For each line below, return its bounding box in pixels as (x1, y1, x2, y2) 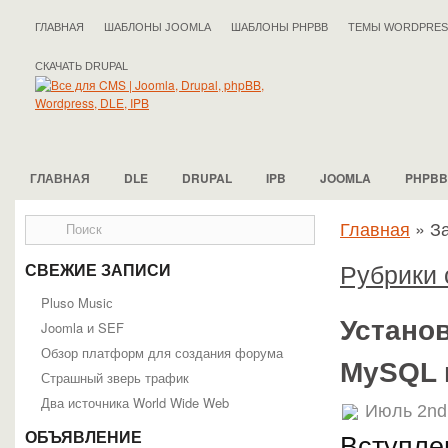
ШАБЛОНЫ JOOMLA (104, 21, 211, 33)
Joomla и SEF (41, 318, 124, 337)
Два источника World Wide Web (41, 393, 229, 412)
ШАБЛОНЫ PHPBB (231, 21, 328, 33)
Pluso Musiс (41, 293, 113, 312)
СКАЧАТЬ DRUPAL (35, 60, 128, 72)
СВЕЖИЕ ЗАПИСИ (25, 262, 171, 279)
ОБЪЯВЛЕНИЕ (25, 429, 142, 446)
